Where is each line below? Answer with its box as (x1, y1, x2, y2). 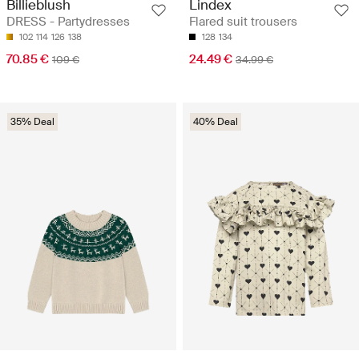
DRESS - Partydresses (6, 14, 130, 30)
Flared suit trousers (189, 14, 297, 30)
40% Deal (193, 115, 238, 129)
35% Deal (10, 115, 54, 129)
